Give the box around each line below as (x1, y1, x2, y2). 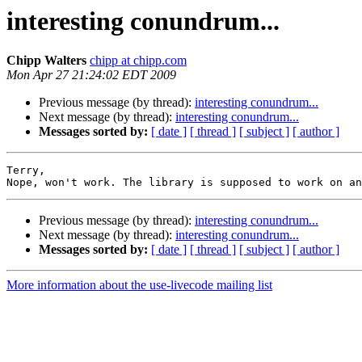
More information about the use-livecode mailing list (6, 278, 272, 293)
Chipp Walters (6, 53, 86, 68)
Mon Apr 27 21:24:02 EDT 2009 (6, 68, 176, 82)
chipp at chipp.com (90, 53, 187, 68)
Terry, (6, 164, 45, 177)
